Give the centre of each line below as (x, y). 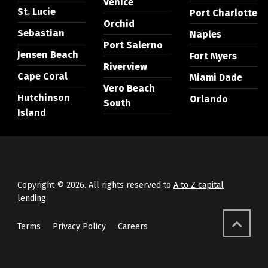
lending (31, 199)
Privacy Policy (79, 227)
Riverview (125, 67)
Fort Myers (213, 56)
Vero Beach (129, 89)
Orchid (119, 24)
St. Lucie (36, 12)
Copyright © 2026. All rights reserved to (95, 185)
